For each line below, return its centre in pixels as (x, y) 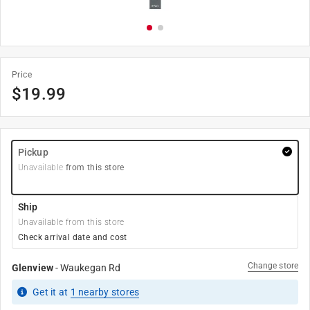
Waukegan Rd (91, 268)
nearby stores (108, 292)
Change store (273, 266)
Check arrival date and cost (73, 237)
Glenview (33, 268)
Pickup (33, 152)
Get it (46, 292)
